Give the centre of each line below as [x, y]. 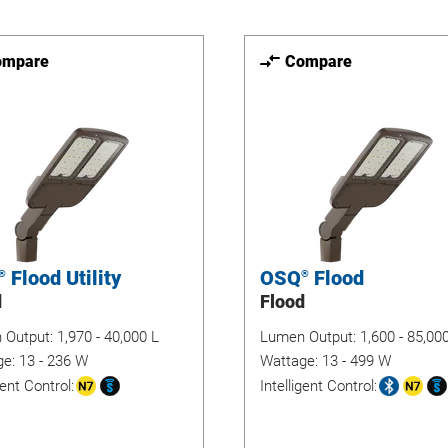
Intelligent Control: [318, 385]
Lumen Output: [310, 337]
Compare [318, 61]
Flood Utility [63, 278]
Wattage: [291, 361]
